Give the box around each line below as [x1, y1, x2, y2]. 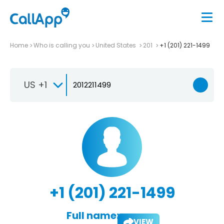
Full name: [66, 208, 119, 222]
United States [95, 40, 137, 49]
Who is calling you [33, 40, 90, 49]
